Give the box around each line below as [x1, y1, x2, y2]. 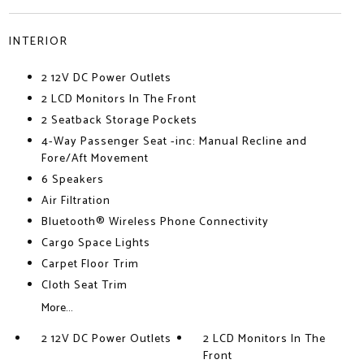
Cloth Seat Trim [41, 276, 128, 295]
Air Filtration [41, 192, 110, 210]
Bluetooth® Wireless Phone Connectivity [41, 213, 269, 232]
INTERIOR [8, 32, 68, 51]
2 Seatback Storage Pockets [41, 111, 197, 130]
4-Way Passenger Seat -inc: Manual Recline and [41, 132, 307, 151]
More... [41, 299, 73, 318]
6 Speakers [41, 171, 104, 189]
